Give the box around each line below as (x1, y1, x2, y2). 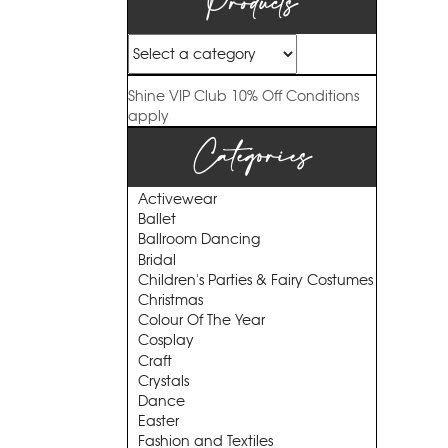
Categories (193, 129, 311, 186)
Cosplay (138, 331, 194, 350)
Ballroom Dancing (138, 230, 260, 249)
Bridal (138, 250, 176, 269)
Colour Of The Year (138, 311, 265, 330)
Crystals (138, 371, 189, 390)
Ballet (138, 210, 176, 229)
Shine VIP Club (128, 87, 227, 105)
